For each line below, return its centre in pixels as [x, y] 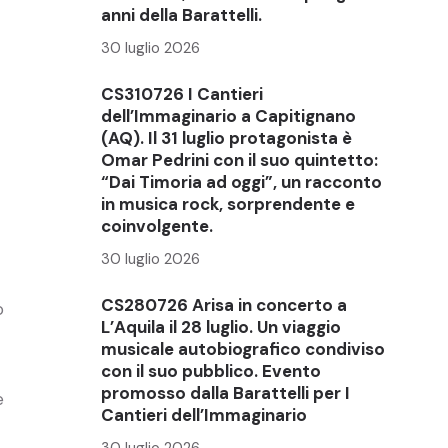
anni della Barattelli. [181, 14]
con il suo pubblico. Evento [211, 370]
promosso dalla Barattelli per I [225, 392]
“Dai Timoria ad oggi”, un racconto [241, 181]
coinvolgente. [157, 225]
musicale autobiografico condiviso [243, 348]
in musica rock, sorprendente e [228, 203]
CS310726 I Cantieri [182, 93]
